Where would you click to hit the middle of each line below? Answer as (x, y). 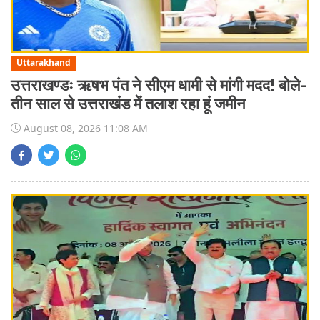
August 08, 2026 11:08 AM (84, 128)
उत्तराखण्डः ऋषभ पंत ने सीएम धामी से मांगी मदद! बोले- (159, 85)
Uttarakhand (43, 63)
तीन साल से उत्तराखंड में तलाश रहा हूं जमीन (128, 104)
